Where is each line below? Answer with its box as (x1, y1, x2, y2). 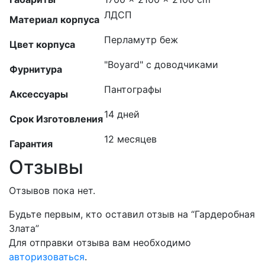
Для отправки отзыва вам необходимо (9, 237, 191, 248)
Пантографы (104, 83, 161, 95)
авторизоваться (9, 251, 85, 263)
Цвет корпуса (9, 38, 75, 50)
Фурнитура (9, 63, 62, 75)
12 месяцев (104, 133, 157, 145)
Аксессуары (9, 88, 68, 100)
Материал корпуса (9, 14, 99, 25)
